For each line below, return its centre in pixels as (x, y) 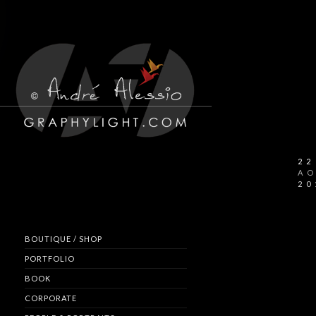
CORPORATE (51, 298)
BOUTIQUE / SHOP (63, 239)
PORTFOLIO (50, 259)
